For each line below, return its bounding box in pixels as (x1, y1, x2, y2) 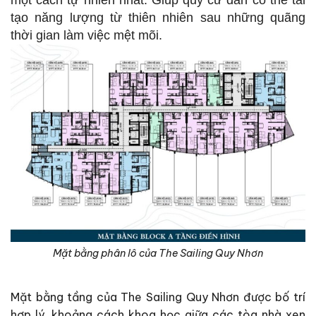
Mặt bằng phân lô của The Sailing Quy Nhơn (53, 247, 263, 260)
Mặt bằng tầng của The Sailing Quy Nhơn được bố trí (11, 290, 305, 305)
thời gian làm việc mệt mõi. (11, 28, 162, 42)
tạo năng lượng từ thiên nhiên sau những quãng (11, 10, 305, 25)
